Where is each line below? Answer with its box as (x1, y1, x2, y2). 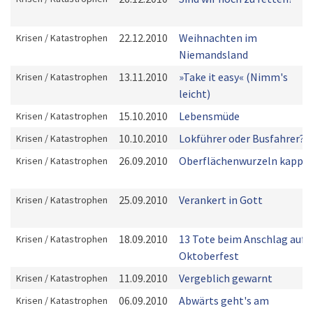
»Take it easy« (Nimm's (179, 70, 288, 84)
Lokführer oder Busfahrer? (179, 131, 305, 145)
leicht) (179, 87, 210, 101)
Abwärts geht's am (179, 293, 269, 307)
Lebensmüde (179, 109, 240, 123)
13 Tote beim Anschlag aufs (179, 232, 310, 246)
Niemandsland (179, 48, 248, 61)
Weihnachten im (179, 31, 257, 45)
